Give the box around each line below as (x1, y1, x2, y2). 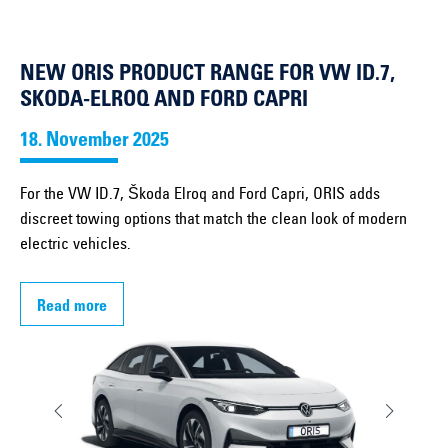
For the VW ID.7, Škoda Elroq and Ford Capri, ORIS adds (20, 187, 380, 204)
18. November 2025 (20, 132, 169, 153)
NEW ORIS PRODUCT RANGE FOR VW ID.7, (20, 64, 395, 87)
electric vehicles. (20, 237, 131, 254)
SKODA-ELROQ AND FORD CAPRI (20, 90, 308, 113)
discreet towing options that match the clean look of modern (20, 212, 407, 229)
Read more (37, 299, 107, 316)
